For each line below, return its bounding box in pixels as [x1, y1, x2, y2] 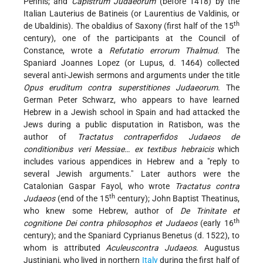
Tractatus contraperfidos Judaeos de [77, 132, 240, 142]
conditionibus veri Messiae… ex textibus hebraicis [23, 144, 214, 154]
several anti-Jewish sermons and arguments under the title [23, 70, 240, 80]
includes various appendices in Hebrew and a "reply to [23, 157, 240, 167]
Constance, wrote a [23, 46, 109, 56]
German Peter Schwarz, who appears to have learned [23, 95, 240, 105]
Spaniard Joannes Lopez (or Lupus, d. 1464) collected [23, 58, 240, 68]
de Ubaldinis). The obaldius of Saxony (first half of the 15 [23, 21, 234, 31]
